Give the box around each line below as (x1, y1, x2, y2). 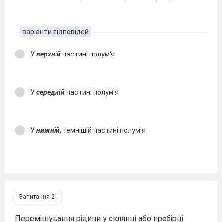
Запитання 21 (19, 193, 58, 200)
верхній (36, 50, 61, 58)
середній (36, 88, 65, 96)
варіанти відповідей (22, 27, 89, 36)
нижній (36, 126, 60, 134)
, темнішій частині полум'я (60, 126, 147, 134)
